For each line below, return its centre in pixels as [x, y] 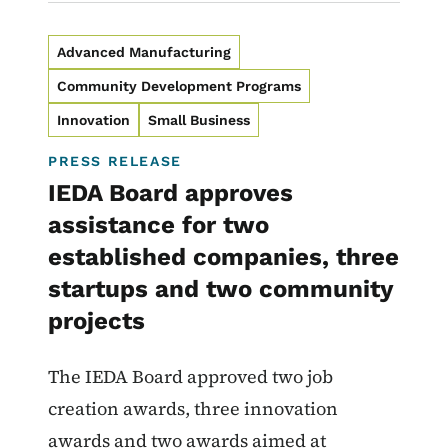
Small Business [199, 120]
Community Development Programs [179, 86]
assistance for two [158, 225]
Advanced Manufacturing [144, 52]
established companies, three [223, 257]
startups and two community [221, 289]
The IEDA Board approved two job [190, 377]
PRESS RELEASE [115, 161]
